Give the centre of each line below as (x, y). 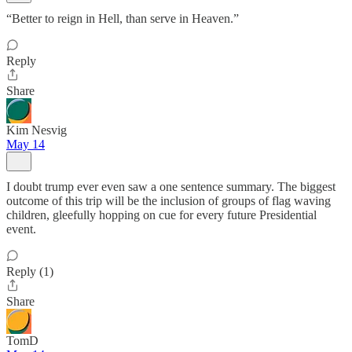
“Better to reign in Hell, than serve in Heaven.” (123, 18)
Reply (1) (30, 271)
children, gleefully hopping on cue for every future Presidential (161, 215)
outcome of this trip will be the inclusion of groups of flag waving (169, 201)
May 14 (26, 144)
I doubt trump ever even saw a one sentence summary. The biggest (171, 187)
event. (21, 229)
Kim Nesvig (37, 130)
